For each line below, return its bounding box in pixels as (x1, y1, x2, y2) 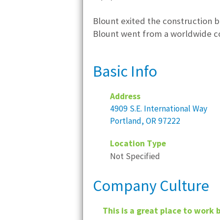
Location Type (110, 138, 166, 149)
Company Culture (93, 176, 209, 195)
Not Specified (110, 151, 160, 162)
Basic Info (93, 61, 157, 81)
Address (110, 91, 140, 102)
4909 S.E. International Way (110, 103, 207, 114)
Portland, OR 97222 (110, 115, 180, 126)
